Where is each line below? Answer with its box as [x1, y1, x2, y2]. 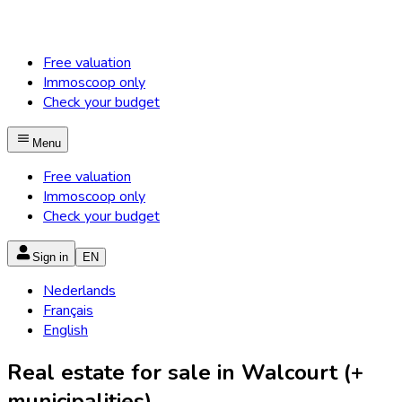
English [43, 320, 88, 340]
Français [43, 301, 93, 320]
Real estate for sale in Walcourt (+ [7, 357, 363, 387]
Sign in [32, 250, 68, 264]
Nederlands [43, 281, 116, 301]
